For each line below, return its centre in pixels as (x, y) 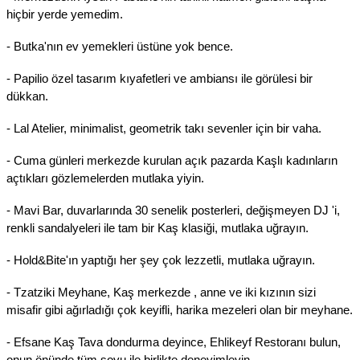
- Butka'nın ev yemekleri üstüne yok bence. (120, 46)
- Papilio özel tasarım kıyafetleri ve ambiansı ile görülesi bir (160, 78)
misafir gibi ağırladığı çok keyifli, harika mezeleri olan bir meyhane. (180, 310)
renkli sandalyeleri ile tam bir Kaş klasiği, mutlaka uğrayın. (157, 228)
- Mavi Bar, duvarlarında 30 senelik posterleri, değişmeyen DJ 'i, (173, 210)
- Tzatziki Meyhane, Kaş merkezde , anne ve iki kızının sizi (161, 292)
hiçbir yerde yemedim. (65, 14)
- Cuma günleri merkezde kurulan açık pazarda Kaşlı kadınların (172, 160)
